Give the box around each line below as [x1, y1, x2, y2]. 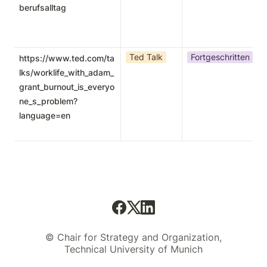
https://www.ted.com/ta [19, 53, 114, 63]
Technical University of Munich [64, 243, 203, 255]
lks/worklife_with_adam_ [19, 67, 114, 77]
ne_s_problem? [19, 96, 77, 106]
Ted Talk [129, 52, 163, 62]
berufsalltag [19, 2, 66, 13]
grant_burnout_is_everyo [19, 82, 114, 92]
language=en [19, 110, 70, 120]
